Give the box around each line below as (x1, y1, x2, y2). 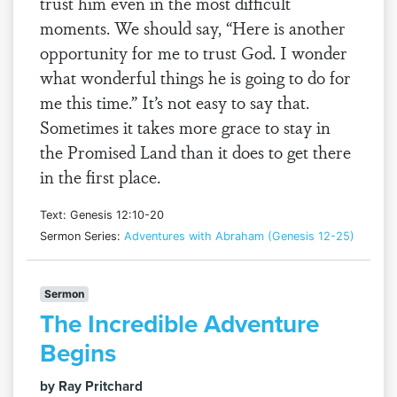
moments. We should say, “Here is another (40, 15, 346, 40)
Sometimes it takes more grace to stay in (40, 114, 331, 139)
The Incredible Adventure (40, 306, 319, 342)
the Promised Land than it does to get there (40, 139, 351, 164)
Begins (40, 335, 116, 371)
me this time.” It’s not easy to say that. (40, 90, 309, 114)
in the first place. (40, 164, 160, 189)
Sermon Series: (40, 230, 124, 243)
